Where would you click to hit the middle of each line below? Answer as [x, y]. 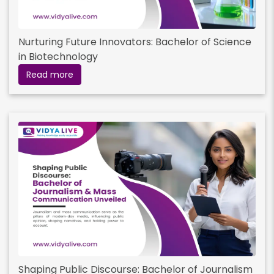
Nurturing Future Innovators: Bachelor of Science [135, 42]
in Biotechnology [58, 57]
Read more [50, 75]
